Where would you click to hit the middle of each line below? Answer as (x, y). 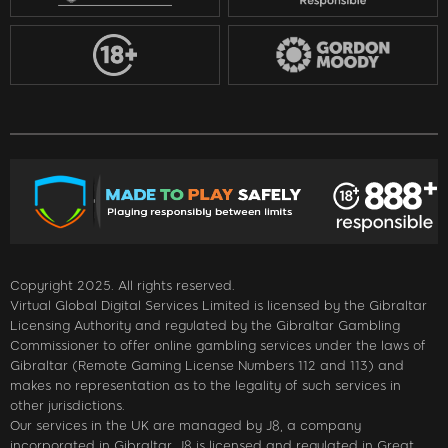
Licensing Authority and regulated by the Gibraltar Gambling (205, 325)
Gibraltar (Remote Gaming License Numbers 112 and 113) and (207, 365)
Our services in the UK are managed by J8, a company (185, 425)
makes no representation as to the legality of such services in (205, 385)
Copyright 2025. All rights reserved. (122, 285)
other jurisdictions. (67, 405)
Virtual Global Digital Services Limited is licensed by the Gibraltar (218, 305)
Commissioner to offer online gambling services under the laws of (218, 345)
